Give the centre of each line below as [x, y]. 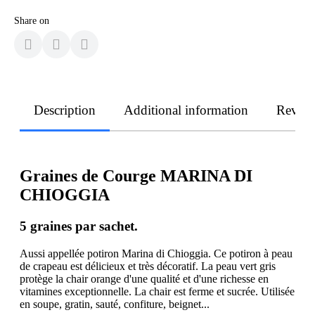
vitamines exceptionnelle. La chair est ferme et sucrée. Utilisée [157, 291]
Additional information [186, 110]
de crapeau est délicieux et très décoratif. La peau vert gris [148, 266]
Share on [32, 21]
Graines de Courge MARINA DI [136, 175]
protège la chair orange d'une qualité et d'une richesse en [144, 278]
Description [65, 110]
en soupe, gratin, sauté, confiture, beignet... [115, 304]
